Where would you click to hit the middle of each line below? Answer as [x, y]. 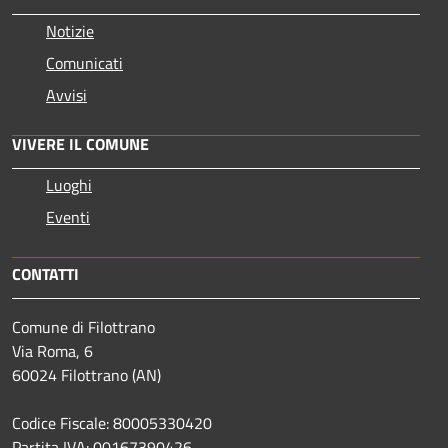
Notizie [70, 30]
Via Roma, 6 [52, 350]
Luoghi [69, 184]
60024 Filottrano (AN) [86, 374]
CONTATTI [45, 273]
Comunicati [84, 62]
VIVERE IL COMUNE [80, 143]
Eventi [68, 216]
